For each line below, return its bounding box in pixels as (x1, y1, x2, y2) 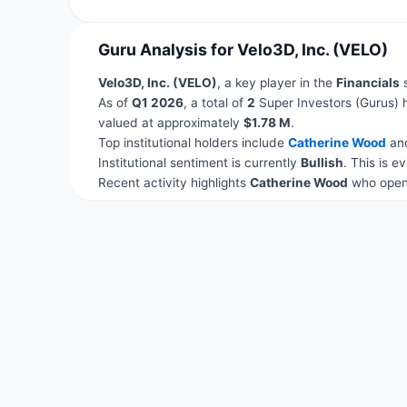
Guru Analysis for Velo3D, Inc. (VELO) (97, 40, 388, 60)
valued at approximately (97, 114, 243, 130)
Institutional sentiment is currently (97, 154, 301, 170)
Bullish (300, 154, 343, 170)
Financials (335, 74, 400, 90)
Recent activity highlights (97, 174, 250, 190)
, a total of (183, 94, 247, 110)
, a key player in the (216, 74, 336, 90)
